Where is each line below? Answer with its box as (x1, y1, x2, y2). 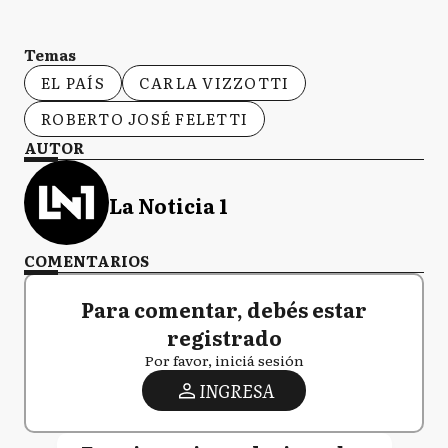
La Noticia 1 (109, 189, 228, 220)
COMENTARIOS (24, 249, 149, 272)
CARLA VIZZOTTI (138, 71, 290, 94)
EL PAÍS (41, 71, 105, 94)
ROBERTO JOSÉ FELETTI (41, 107, 248, 130)
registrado (166, 322, 282, 352)
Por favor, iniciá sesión (144, 350, 304, 370)
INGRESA (198, 377, 274, 404)
